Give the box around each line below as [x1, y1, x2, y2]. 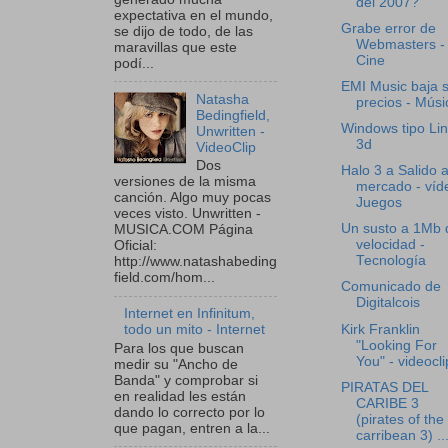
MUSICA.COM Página [114, 222, 253, 238]
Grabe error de [340, 20, 436, 36]
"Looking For [355, 337, 437, 353]
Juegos [355, 195, 402, 211]
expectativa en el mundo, [114, 7, 273, 23]
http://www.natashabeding [114, 254, 277, 270]
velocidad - [355, 237, 425, 253]
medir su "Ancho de [114, 357, 238, 372]
